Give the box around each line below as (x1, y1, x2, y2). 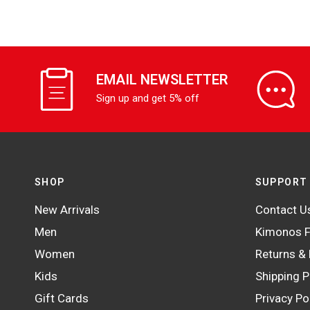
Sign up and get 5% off (96, 91, 200, 104)
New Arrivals (35, 203, 100, 217)
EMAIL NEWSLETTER (96, 71, 228, 88)
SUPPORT (255, 176, 308, 188)
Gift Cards (35, 291, 89, 306)
